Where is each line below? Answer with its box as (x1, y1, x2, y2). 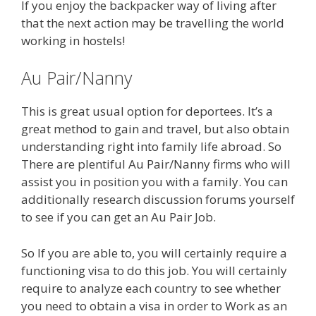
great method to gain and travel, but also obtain (21, 121, 289, 138)
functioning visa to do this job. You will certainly (21, 262, 287, 279)
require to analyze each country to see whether (21, 279, 281, 296)
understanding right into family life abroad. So (21, 138, 281, 155)
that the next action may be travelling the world (21, 14, 284, 31)
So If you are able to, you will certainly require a (21, 244, 287, 261)
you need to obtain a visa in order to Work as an (21, 297, 287, 314)
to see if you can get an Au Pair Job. (21, 209, 216, 226)
